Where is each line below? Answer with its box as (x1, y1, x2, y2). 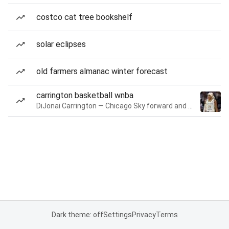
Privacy (131, 211, 156, 219)
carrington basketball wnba (36, 90, 133, 100)
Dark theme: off (51, 211, 103, 219)
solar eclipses (36, 39, 86, 49)
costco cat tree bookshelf (36, 12, 132, 22)
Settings (103, 211, 132, 219)
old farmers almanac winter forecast (36, 66, 168, 76)
